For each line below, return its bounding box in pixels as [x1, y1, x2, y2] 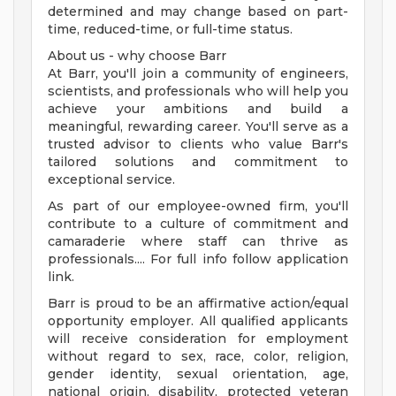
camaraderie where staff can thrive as [48, 233, 348, 250]
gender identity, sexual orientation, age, [48, 366, 348, 383]
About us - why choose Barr [48, 48, 226, 65]
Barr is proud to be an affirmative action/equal [48, 295, 348, 312]
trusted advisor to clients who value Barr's [48, 136, 348, 153]
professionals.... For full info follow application [48, 251, 348, 268]
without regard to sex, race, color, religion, [48, 348, 348, 365]
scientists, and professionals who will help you [48, 83, 348, 100]
